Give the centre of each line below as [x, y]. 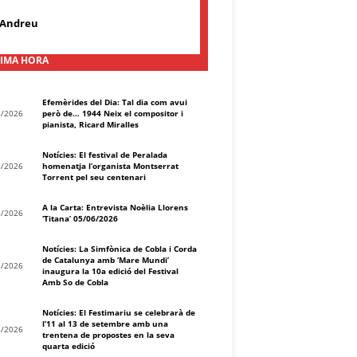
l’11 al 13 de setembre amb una [105, 324]
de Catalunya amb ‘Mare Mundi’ [106, 260]
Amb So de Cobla [75, 282]
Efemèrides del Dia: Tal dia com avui [115, 102]
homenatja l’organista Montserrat [110, 166]
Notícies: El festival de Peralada [105, 155]
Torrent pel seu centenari [94, 177]
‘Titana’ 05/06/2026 [80, 218]
